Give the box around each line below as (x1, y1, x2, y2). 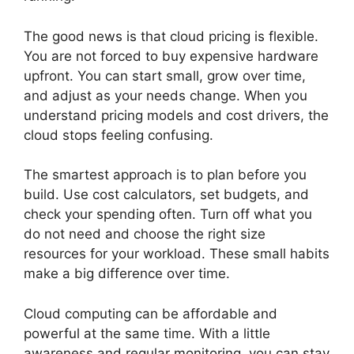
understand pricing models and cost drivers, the (24, 107, 329, 123)
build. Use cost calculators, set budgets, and (24, 186, 309, 202)
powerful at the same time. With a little (24, 325, 270, 341)
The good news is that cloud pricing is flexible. (24, 28, 318, 44)
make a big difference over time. (24, 265, 230, 281)
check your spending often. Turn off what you (24, 206, 312, 222)
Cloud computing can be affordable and (24, 305, 277, 322)
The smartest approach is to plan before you (24, 167, 307, 183)
